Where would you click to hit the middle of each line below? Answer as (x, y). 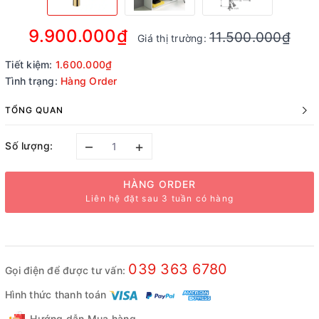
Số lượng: (29, 146)
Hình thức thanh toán (56, 294)
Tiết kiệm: (30, 64)
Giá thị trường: (173, 38)
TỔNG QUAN (34, 110)
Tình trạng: (31, 80)
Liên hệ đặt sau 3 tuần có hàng (159, 198)
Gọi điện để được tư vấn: (67, 270)
